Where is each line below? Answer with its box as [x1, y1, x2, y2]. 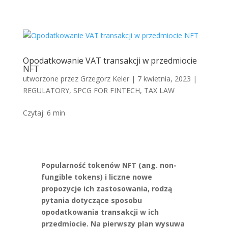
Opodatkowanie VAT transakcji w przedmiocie [22, 55, 197, 66]
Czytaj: [22, 108, 47, 118]
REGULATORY [22, 85, 69, 95]
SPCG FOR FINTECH [73, 85, 140, 95]
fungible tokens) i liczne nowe [41, 172, 152, 182]
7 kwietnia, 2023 [137, 74, 191, 83]
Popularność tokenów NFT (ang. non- [41, 160, 177, 170]
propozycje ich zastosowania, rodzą [41, 184, 172, 193]
